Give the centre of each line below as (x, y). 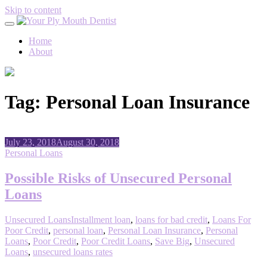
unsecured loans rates (73, 252)
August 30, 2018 (88, 142)
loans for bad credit (171, 219)
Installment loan (101, 219)
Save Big (172, 241)
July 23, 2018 (30, 142)
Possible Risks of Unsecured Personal (118, 178)
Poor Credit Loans (116, 241)
